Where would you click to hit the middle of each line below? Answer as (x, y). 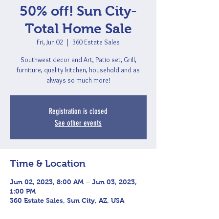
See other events (78, 123)
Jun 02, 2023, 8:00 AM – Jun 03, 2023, (73, 182)
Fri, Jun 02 (50, 42)
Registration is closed (78, 111)
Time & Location (48, 163)
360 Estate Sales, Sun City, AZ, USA (67, 200)
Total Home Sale (78, 29)
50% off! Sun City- (78, 11)
